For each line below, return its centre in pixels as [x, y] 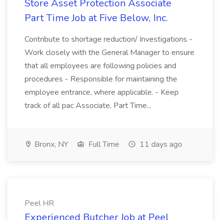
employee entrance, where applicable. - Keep [102, 92]
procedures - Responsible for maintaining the [101, 79]
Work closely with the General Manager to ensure [110, 53]
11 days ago [160, 144]
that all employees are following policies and [100, 66]
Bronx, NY [50, 144]
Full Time [103, 144]
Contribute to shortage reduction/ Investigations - [109, 39]
